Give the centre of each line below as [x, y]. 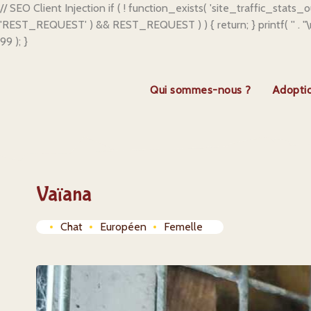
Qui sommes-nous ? [201, 90]
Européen [123, 227]
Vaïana [64, 194]
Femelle [183, 227]
